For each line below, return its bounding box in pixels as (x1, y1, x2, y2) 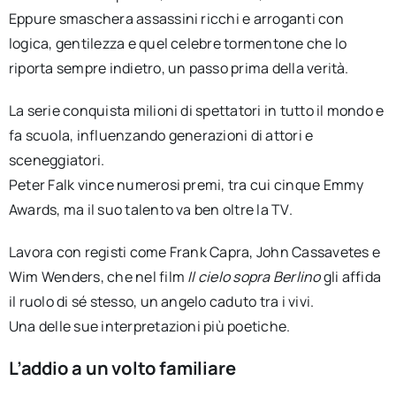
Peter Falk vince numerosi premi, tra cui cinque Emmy (8, 174, 364, 194)
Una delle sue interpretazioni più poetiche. (8, 316, 291, 336)
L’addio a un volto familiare (8, 355, 236, 381)
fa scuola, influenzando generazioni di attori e (8, 125, 314, 145)
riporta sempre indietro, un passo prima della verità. (8, 57, 349, 78)
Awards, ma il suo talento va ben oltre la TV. (8, 199, 293, 219)
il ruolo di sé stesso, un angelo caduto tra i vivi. (8, 291, 315, 311)
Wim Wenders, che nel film (8, 266, 188, 286)
